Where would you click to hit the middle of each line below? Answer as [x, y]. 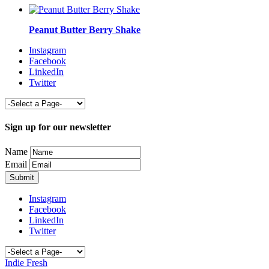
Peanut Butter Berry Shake [85, 30]
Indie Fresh [26, 262]
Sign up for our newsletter [58, 127]
